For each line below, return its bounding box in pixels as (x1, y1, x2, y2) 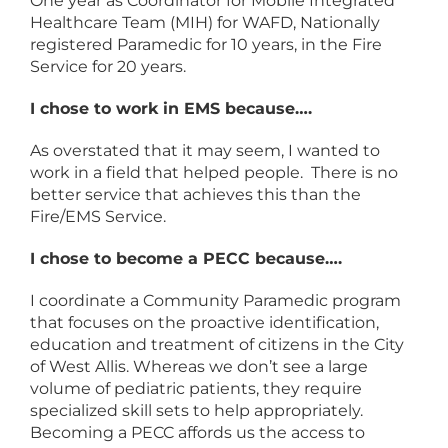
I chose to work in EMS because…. (30, 99, 312, 118)
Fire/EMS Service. (30, 207, 166, 226)
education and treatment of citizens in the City (30, 335, 404, 354)
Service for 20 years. (30, 57, 186, 76)
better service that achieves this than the (30, 185, 361, 204)
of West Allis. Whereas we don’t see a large (30, 357, 368, 376)
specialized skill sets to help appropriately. (30, 401, 363, 420)
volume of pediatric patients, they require (30, 379, 362, 398)
